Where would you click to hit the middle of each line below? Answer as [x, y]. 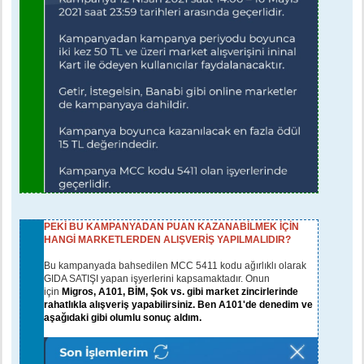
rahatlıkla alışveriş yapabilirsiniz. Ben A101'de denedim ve [178, 304]
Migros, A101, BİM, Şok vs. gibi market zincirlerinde [180, 291]
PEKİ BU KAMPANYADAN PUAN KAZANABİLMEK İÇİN [171, 226]
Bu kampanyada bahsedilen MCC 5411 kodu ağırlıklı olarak [175, 265]
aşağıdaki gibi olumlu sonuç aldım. [123, 317]
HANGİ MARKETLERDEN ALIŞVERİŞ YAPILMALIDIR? [167, 239]
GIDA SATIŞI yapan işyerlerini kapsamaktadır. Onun [157, 278]
